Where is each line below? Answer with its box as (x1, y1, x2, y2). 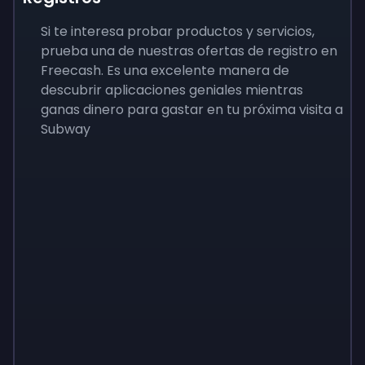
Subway (41, 120, 94, 139)
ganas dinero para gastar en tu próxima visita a (41, 100, 343, 119)
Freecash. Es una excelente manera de (41, 61, 289, 80)
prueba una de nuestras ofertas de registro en (41, 42, 337, 60)
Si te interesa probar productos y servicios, (41, 22, 314, 41)
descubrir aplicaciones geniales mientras (41, 81, 303, 99)
